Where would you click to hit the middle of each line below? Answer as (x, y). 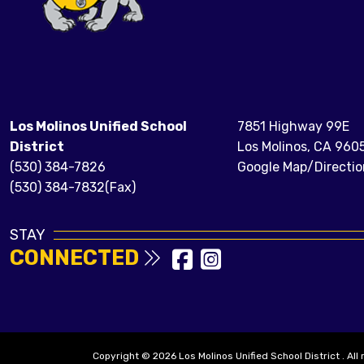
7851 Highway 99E (293, 127)
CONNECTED (76, 258)
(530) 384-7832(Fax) (73, 188)
